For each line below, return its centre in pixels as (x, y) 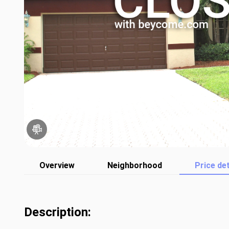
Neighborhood (135, 165)
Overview (57, 165)
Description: (58, 212)
